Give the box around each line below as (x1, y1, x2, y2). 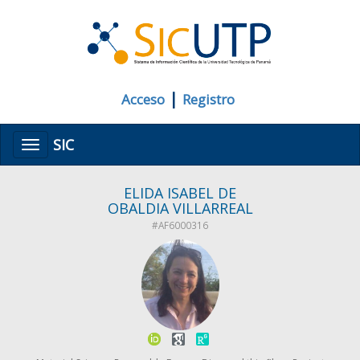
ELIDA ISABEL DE (124, 183, 236, 203)
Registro (182, 90, 235, 109)
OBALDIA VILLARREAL (107, 198, 253, 219)
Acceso (121, 90, 165, 109)
